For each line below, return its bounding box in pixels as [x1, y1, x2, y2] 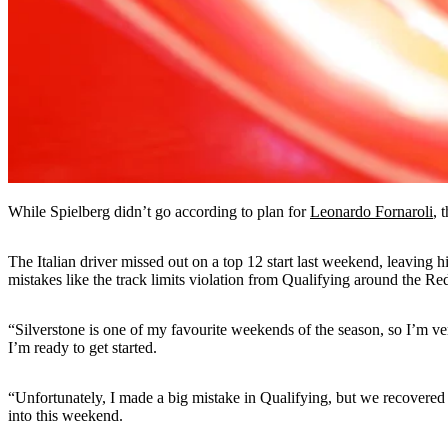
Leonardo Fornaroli [310, 202, 433, 220]
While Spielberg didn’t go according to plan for [8, 202, 310, 220]
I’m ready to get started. [8, 338, 157, 356]
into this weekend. [8, 406, 123, 424]
